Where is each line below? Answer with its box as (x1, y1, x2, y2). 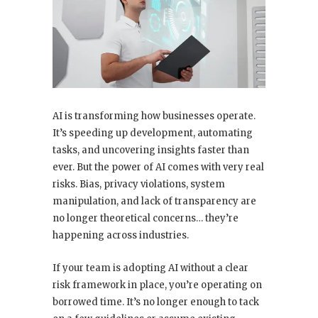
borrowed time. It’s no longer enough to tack (53, 296, 259, 309)
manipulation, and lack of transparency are (53, 195, 256, 208)
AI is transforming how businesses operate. (53, 110, 256, 123)
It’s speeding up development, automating (53, 127, 253, 140)
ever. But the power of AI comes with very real (53, 161, 264, 174)
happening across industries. (53, 229, 189, 242)
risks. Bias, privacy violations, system (53, 178, 225, 191)
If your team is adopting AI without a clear (53, 262, 248, 275)
